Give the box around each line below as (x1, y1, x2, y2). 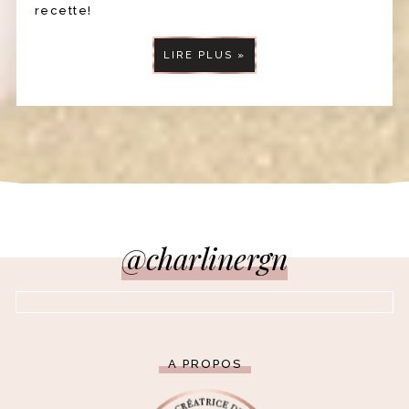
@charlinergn (121, 238, 288, 278)
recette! (34, 4, 92, 18)
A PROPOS (167, 357, 242, 372)
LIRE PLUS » (163, 49, 246, 62)
